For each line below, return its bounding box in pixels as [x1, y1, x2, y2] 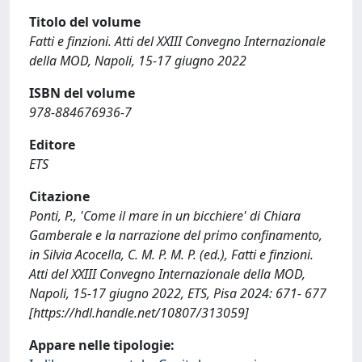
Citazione [29, 187, 90, 205]
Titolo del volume [29, 13, 141, 31]
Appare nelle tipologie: [29, 336, 175, 354]
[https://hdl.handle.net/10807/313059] [29, 304, 249, 322]
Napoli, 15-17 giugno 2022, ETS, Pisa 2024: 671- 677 [29, 284, 326, 302]
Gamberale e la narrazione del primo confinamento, [29, 226, 322, 244]
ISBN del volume [29, 84, 135, 102]
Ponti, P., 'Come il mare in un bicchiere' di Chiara [29, 207, 301, 225]
